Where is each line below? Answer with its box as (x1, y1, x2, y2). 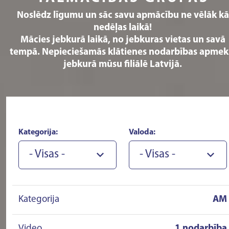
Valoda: (129, 128, 155, 136)
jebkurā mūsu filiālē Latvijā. (63, 60, 182, 70)
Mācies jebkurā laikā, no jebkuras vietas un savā (20, 35, 225, 45)
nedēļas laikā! (94, 23, 152, 33)
